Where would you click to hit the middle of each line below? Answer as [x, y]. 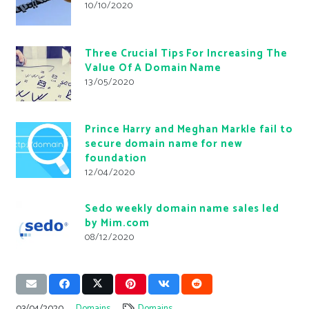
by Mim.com [118, 223]
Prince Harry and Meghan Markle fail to [189, 130]
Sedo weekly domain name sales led [182, 209]
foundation [116, 159]
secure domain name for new [164, 144]
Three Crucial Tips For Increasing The [186, 53]
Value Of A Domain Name [153, 68]
